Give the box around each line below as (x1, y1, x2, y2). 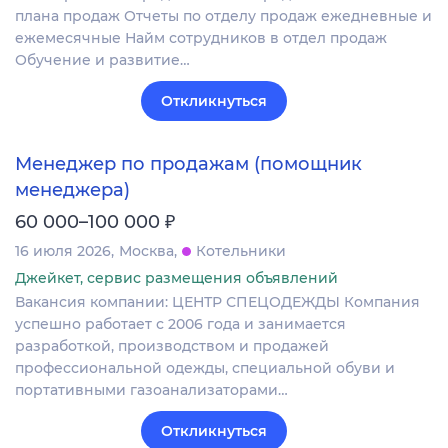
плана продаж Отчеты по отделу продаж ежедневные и (15, 6, 432, 25)
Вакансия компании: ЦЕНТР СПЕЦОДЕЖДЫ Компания (15, 293, 420, 312)
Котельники (196, 242, 286, 261)
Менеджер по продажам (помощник (15, 153, 362, 176)
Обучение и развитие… (15, 50, 190, 69)
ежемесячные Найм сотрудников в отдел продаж (15, 28, 387, 47)
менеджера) (15, 179, 130, 202)
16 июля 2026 (15, 242, 111, 261)
